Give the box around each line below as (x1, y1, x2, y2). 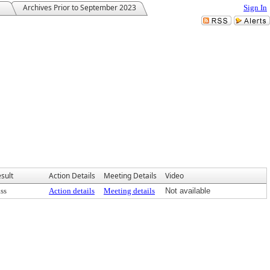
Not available (165, 186, 210, 195)
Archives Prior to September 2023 (23, 2, 136, 13)
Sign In (243, 3, 267, 12)
